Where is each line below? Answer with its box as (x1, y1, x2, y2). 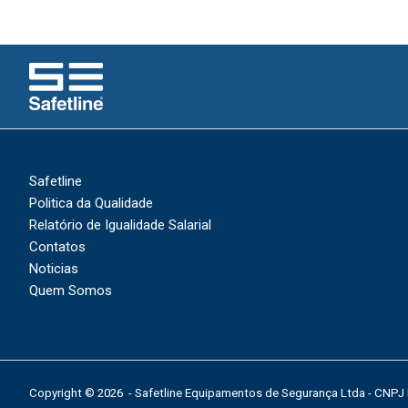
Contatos (29, 239, 86, 256)
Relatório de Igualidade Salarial (29, 217, 211, 234)
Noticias (29, 260, 78, 278)
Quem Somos (29, 282, 112, 300)
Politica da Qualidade (29, 195, 153, 212)
